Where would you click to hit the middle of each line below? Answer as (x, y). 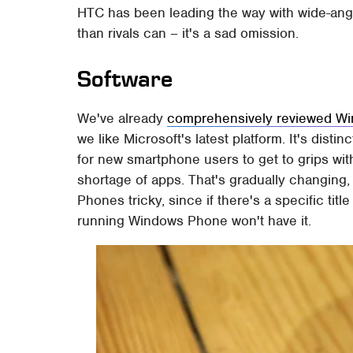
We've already (123, 119)
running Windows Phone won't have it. (195, 221)
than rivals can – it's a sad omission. (188, 33)
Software (125, 80)
